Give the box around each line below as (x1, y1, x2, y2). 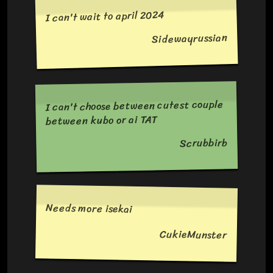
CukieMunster (160, 225, 227, 244)
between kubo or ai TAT (45, 110, 158, 130)
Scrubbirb (180, 133, 228, 152)
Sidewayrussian (151, 28, 228, 49)
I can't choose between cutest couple (45, 95, 224, 116)
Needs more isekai (46, 199, 133, 218)
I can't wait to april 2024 (45, 5, 165, 27)
